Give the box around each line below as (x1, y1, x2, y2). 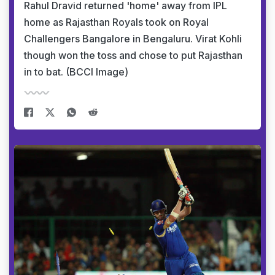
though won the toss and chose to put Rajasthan (24, 49, 242, 61)
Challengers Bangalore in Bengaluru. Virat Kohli (24, 33, 242, 45)
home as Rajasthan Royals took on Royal (24, 16, 209, 28)
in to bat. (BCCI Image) (24, 66, 128, 78)
